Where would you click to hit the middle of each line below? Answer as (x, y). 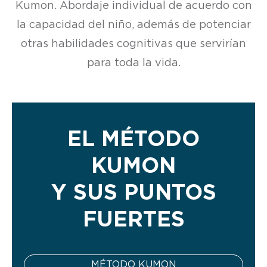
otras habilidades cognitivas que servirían (133, 44)
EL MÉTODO (133, 139)
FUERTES (133, 220)
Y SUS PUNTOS (133, 193)
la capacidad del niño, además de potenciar (133, 25)
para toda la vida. (133, 63)
